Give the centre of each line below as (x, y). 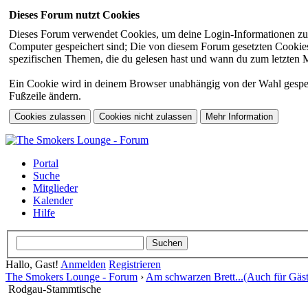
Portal (46, 163)
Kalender (53, 200)
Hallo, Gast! (33, 264)
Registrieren (135, 264)
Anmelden (83, 264)
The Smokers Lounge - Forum (71, 276)
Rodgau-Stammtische (55, 289)
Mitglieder (55, 188)
